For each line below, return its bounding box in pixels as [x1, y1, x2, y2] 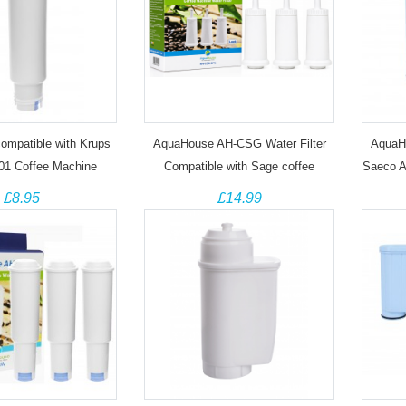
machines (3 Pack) [189, 182, 289, 196]
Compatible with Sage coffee [164, 159, 314, 173]
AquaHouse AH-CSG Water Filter [152, 137, 326, 150]
